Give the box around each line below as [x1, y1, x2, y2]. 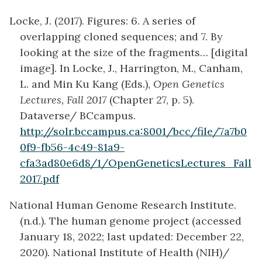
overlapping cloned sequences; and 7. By [20, 30, 223, 44]
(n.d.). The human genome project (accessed [20, 214, 242, 228]
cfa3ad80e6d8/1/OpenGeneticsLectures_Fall [20, 156, 251, 170]
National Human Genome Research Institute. [9, 198, 239, 212]
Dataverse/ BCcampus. [20, 109, 136, 123]
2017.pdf [20, 172, 59, 186]
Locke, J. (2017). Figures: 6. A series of [9, 14, 195, 28]
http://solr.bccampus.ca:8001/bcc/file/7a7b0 [20, 125, 247, 139]
